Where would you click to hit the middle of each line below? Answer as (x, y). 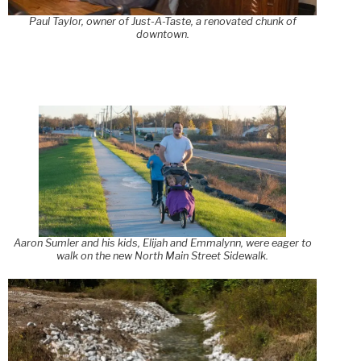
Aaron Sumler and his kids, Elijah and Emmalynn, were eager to (162, 243)
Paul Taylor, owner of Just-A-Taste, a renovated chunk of (162, 21)
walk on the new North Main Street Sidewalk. (163, 255)
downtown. (162, 34)
